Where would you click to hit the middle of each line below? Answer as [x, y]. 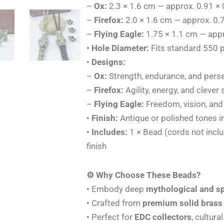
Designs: [109, 62]
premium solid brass [183, 203]
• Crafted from [115, 203]
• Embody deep [116, 189]
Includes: [110, 132]
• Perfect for [111, 217]
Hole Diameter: [120, 48]
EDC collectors [163, 217]
